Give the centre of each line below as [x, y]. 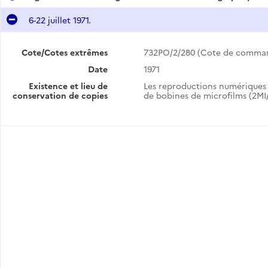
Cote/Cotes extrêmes [64, 52]
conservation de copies [60, 95]
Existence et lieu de [68, 86]
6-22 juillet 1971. [60, 20]
